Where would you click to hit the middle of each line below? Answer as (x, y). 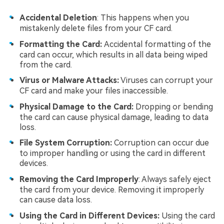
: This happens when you (143, 17)
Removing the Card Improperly (79, 179)
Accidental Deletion (58, 17)
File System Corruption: (66, 143)
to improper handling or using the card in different (112, 153)
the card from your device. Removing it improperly (112, 189)
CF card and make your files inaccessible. (94, 91)
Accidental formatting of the (157, 44)
